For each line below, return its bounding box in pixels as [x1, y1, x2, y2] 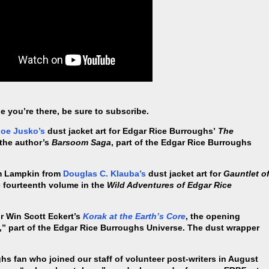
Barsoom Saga [52, 138, 111, 148]
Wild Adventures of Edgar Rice [107, 180, 232, 190]
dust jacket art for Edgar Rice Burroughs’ [45, 126, 218, 136]
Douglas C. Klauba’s [63, 169, 146, 179]
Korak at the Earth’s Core [83, 211, 186, 222]
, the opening [186, 211, 240, 222]
